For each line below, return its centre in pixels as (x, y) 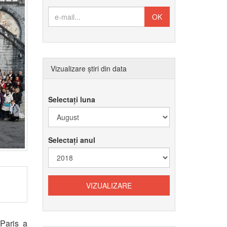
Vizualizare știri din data (88, 68)
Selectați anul (71, 140)
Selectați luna (71, 99)
